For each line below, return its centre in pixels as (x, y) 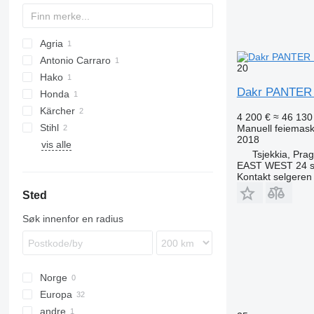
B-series (73, 128)
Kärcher (57, 111)
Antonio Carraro (75, 60)
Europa (56, 294)
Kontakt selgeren (274, 176)
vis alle (56, 144)
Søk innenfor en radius (73, 219)
